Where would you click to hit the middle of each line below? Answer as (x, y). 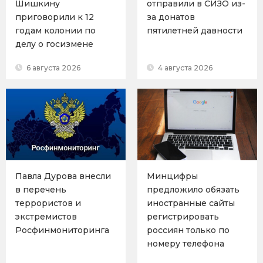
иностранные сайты (191, 203)
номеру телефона (186, 244)
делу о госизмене (54, 44)
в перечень (41, 190)
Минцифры (172, 176)
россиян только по (188, 230)
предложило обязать (193, 190)
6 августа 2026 (53, 68)
